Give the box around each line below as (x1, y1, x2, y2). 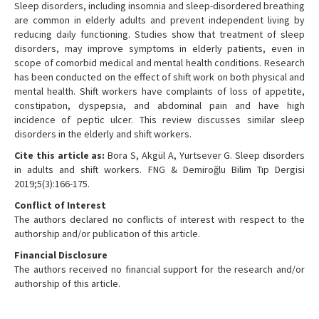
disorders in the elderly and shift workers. (14, 127, 192, 140)
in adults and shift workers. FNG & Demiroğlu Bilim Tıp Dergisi (14, 163, 305, 176)
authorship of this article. (14, 277, 120, 290)
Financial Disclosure (14, 249, 108, 261)
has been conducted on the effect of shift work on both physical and (14, 70, 305, 83)
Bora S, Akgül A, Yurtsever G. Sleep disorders (105, 149, 305, 162)
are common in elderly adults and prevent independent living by (14, 14, 305, 26)
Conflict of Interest (14, 199, 106, 211)
